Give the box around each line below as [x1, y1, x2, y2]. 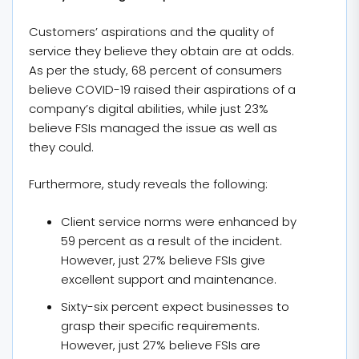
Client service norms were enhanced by [61, 212, 296, 230]
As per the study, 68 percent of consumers [29, 61, 282, 79]
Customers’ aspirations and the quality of [29, 22, 274, 40]
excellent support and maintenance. [61, 270, 276, 288]
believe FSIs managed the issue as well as [29, 119, 277, 136]
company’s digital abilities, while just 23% [29, 99, 268, 117]
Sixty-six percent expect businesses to [61, 297, 289, 315]
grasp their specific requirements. [61, 317, 260, 334]
